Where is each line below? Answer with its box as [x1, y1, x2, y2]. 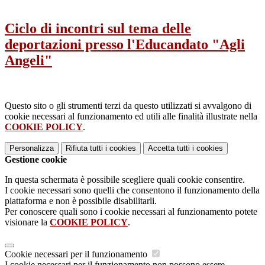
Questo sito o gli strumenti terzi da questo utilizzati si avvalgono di [5, 100, 251, 111]
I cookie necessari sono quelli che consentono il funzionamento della [5, 185, 260, 195]
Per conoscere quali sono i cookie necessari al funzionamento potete [5, 206, 257, 216]
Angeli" [5, 53, 52, 69]
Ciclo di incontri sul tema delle [5, 21, 191, 37]
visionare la [5, 216, 50, 227]
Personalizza [9, 143, 54, 153]
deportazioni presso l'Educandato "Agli [5, 37, 245, 53]
